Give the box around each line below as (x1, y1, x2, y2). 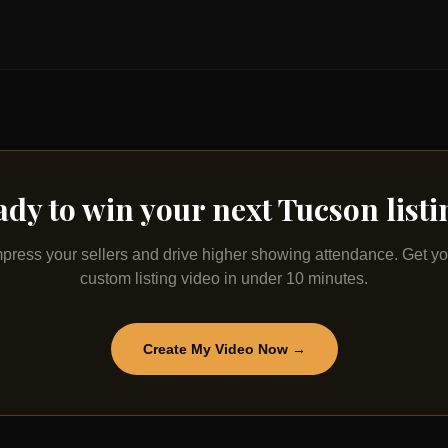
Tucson (278, 189, 379, 229)
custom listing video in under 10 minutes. (80, 270, 368, 287)
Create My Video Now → (142, 341, 306, 357)
